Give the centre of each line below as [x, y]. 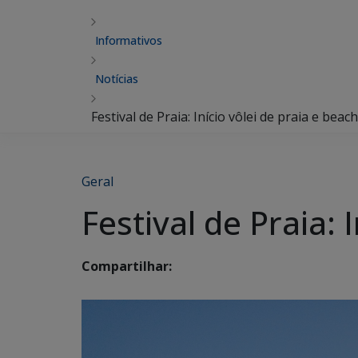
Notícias [117, 79]
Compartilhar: [127, 267]
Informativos [129, 40]
